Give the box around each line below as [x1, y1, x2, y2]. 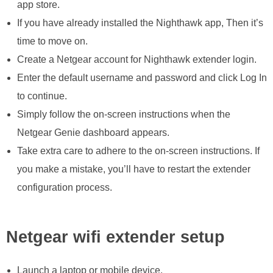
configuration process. [16, 182, 112, 193]
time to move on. [16, 36, 88, 47]
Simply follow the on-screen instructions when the [16, 109, 230, 120]
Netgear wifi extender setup [6, 227, 225, 246]
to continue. [16, 91, 67, 102]
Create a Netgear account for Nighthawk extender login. [16, 54, 257, 65]
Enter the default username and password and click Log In [16, 73, 267, 83]
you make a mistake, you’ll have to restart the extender [16, 164, 250, 175]
